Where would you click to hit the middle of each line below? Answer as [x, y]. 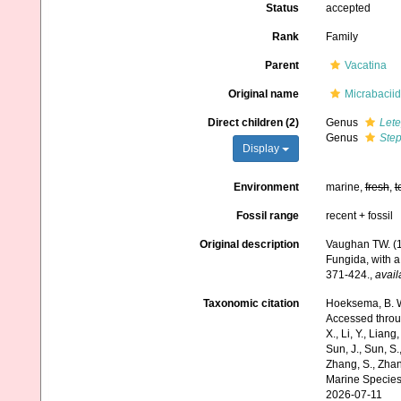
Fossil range [267, 216]
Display [262, 149]
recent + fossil [359, 216]
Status [282, 8]
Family [341, 37]
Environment [266, 187]
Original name [263, 94]
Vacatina [365, 65]
